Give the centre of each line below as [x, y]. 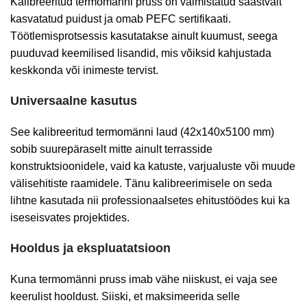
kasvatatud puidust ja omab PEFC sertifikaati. [121, 19]
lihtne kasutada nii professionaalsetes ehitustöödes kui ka [150, 200]
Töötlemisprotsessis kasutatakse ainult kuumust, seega [144, 36]
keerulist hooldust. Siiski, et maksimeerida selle [125, 296]
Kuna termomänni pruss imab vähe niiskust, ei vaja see [144, 279]
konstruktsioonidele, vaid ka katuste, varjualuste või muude [153, 166]
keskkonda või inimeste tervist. [84, 70]
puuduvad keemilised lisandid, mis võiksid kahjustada [141, 53]
